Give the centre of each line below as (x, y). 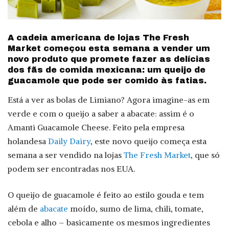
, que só (205, 155)
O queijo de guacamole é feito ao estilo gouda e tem (106, 195)
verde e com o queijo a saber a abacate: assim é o (101, 114)
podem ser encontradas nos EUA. (71, 169)
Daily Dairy (69, 141)
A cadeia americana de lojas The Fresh (98, 38)
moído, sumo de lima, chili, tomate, (136, 209)
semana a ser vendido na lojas (66, 155)
